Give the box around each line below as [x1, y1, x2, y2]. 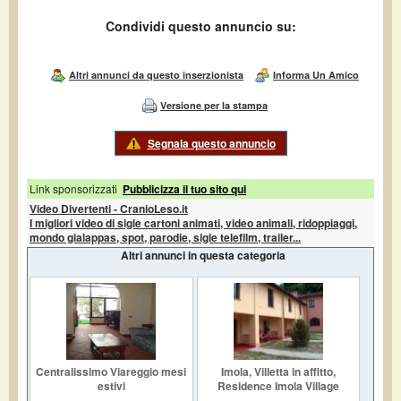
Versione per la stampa [160, 98, 268, 112]
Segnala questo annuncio [147, 134, 276, 151]
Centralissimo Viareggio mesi [36, 363, 187, 380]
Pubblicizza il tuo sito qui [123, 180, 246, 197]
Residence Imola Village [218, 377, 339, 394]
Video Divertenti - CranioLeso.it [30, 200, 188, 217]
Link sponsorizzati [30, 180, 117, 196]
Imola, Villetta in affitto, [221, 363, 336, 380]
